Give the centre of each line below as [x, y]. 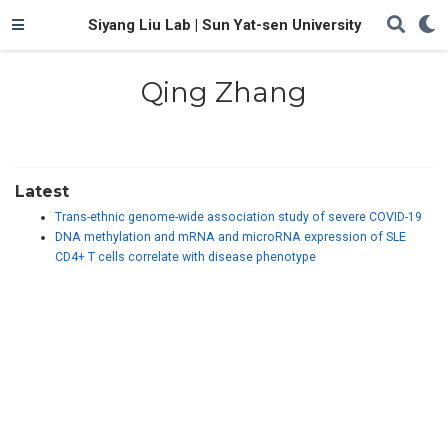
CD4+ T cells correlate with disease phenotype [185, 257]
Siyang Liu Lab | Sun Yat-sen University [224, 25]
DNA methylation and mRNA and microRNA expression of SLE [230, 237]
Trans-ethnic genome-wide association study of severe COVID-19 [238, 217]
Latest [42, 192]
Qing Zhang [224, 91]
